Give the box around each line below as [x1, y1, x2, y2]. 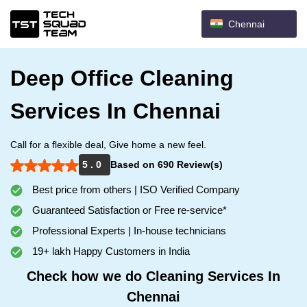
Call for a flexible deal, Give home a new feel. [10, 139, 206, 150]
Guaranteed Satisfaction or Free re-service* [29, 204, 227, 216]
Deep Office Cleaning [10, 66, 234, 90]
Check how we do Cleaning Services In [27, 269, 280, 284]
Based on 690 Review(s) [110, 159, 223, 170]
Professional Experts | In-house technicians [29, 225, 226, 236]
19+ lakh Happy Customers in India [29, 245, 190, 257]
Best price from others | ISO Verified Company [29, 184, 240, 195]
